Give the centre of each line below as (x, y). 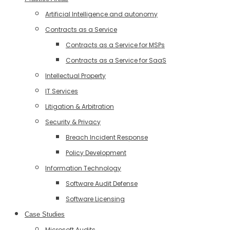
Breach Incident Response (107, 137)
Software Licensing (95, 199)
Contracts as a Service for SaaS (116, 60)
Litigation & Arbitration (80, 107)
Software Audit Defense (102, 184)
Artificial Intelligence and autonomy (101, 14)
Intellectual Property (75, 76)
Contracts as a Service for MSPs (115, 45)
